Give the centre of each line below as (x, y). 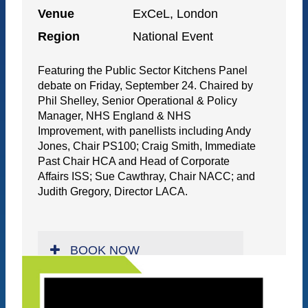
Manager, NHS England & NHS (115, 116)
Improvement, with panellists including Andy (145, 131)
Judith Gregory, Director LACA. (113, 192)
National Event (173, 37)
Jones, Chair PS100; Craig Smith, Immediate (147, 146)
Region (59, 37)
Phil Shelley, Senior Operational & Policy (138, 101)
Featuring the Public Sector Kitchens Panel (143, 71)
